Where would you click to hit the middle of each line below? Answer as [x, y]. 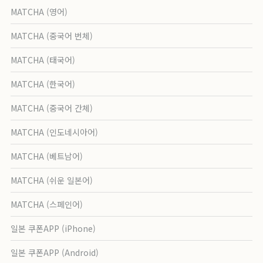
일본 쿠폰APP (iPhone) [53, 229]
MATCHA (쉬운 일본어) [52, 181]
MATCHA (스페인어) [47, 205]
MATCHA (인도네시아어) [55, 132]
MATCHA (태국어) [43, 60]
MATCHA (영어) [39, 12]
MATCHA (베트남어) [47, 156]
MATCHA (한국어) [43, 84]
